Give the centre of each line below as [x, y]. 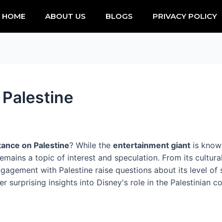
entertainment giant [152, 145]
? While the [91, 145]
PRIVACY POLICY [185, 16]
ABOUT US [65, 16]
